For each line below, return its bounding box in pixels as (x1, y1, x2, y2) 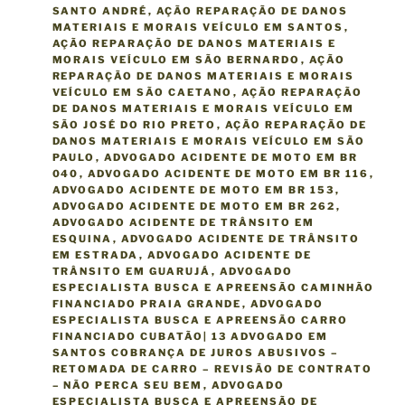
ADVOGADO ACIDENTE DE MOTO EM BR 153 (52, 184, 335, 197)
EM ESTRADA (52, 249, 139, 262)
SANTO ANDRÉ (52, 5, 148, 18)
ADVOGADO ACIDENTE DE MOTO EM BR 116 (87, 167, 370, 181)
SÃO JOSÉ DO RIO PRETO (52, 118, 217, 132)
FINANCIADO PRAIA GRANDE (52, 297, 242, 311)
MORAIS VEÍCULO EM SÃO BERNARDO (52, 53, 301, 67)
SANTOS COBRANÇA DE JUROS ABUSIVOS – (52, 346, 340, 360)
